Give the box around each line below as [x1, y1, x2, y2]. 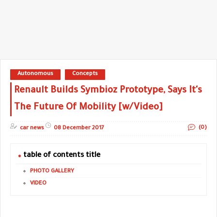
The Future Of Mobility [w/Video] [14, 103, 163, 113]
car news [20, 125, 44, 132]
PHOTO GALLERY [30, 168, 74, 175]
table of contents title [23, 151, 100, 160]
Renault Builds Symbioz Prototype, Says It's [14, 86, 202, 96]
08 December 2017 [54, 125, 104, 132]
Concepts [72, 71, 98, 77]
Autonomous [17, 71, 53, 77]
